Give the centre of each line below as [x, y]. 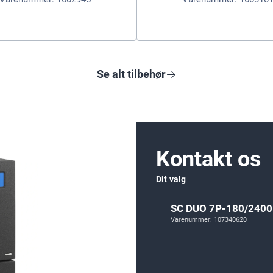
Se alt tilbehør [131, 74]
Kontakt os [209, 159]
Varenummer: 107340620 [209, 219]
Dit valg [171, 179]
